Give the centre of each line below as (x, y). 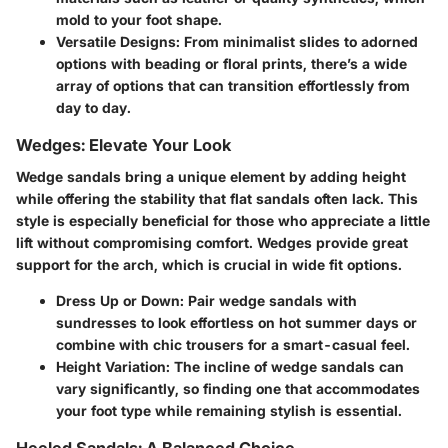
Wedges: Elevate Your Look (123, 145)
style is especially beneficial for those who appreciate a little (223, 221)
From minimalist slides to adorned (299, 42)
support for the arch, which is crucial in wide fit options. (209, 265)
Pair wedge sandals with (270, 301)
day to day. (93, 108)
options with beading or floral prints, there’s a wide (231, 64)
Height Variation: (113, 367)
